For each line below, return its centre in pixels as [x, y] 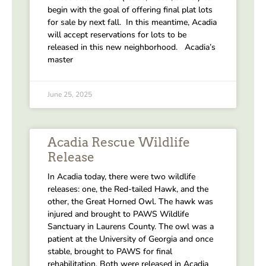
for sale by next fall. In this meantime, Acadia [132, 22]
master [60, 59]
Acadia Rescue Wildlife [119, 142]
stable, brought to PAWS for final [110, 251]
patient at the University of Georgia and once [130, 239]
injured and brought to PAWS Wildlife [118, 214]
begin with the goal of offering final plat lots [130, 9]
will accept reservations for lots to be [117, 34]
